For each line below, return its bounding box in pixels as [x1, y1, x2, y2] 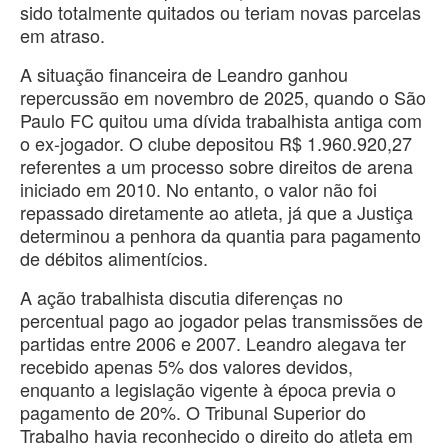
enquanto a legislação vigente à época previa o [20, 375, 396, 402]
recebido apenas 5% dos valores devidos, [20, 352, 353, 379]
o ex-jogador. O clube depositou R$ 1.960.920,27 [20, 129, 412, 156]
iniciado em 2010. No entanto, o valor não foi [20, 175, 377, 202]
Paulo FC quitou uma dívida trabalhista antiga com [20, 106, 422, 133]
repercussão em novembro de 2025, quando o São [20, 83, 426, 110]
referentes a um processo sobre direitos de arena [20, 152, 413, 179]
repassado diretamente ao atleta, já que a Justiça [20, 198, 413, 225]
